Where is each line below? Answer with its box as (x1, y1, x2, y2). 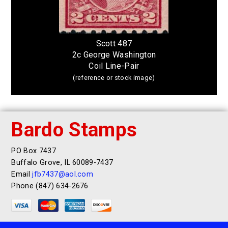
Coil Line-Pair (89, 61, 139, 71)
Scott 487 (96, 38, 132, 48)
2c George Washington (72, 49, 156, 60)
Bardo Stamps (11, 118, 137, 141)
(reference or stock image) (73, 73, 155, 81)
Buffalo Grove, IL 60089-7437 (11, 158, 113, 167)
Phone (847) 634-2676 (11, 181, 89, 190)
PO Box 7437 (11, 146, 56, 155)
